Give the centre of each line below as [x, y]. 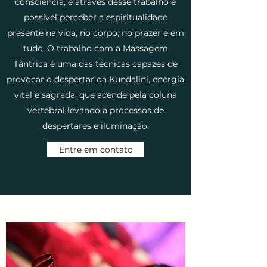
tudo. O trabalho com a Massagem [95, 48]
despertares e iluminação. [95, 125]
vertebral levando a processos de [95, 110]
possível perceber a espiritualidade [95, 17]
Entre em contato [96, 149]
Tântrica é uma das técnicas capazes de [95, 63]
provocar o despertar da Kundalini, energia [95, 79]
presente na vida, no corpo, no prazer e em [95, 32]
